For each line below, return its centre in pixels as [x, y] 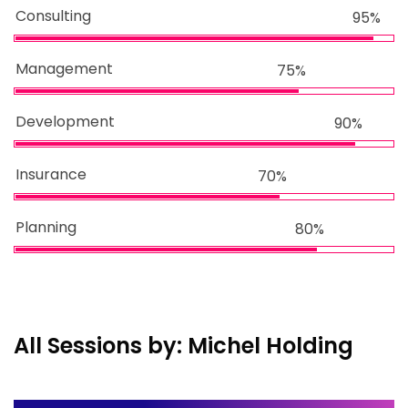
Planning [46, 227]
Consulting [53, 16]
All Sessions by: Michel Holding [184, 346]
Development [65, 122]
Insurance [51, 174]
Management [64, 69]
